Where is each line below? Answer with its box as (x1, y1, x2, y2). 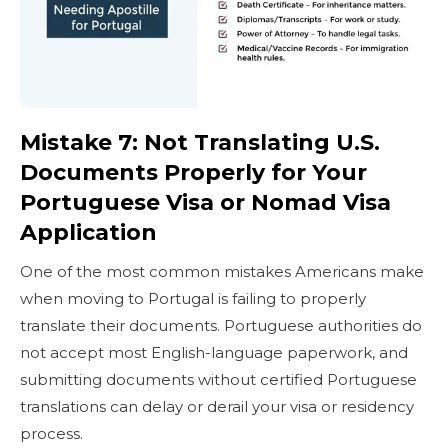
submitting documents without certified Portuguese (20, 369, 417, 389)
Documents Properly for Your (20, 158, 367, 186)
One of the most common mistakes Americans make (20, 261, 424, 281)
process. (20, 423, 83, 443)
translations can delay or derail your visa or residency (20, 396, 414, 416)
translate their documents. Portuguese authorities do (20, 315, 422, 335)
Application (20, 218, 157, 246)
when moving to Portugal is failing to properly (20, 288, 366, 308)
